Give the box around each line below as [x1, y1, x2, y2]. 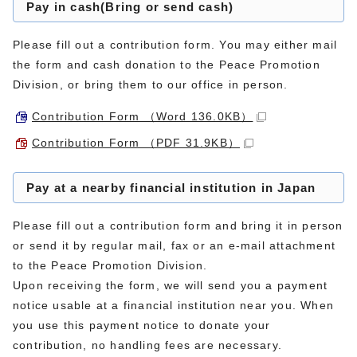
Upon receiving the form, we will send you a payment [13, 278, 328, 292]
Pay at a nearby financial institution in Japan [26, 180, 316, 194]
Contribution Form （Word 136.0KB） [32, 109, 253, 123]
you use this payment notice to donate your [13, 318, 271, 331]
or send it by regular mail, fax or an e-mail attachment [13, 238, 336, 252]
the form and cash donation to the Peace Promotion [13, 57, 320, 71]
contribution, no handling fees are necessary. [13, 338, 283, 351]
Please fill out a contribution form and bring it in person [13, 218, 343, 232]
